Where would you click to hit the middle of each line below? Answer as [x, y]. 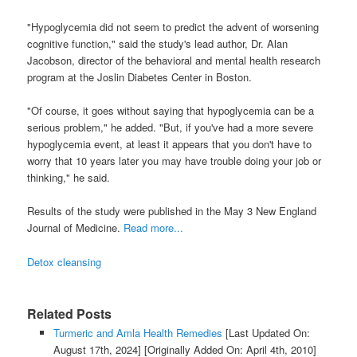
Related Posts [70, 313]
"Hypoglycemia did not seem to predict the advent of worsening [173, 27]
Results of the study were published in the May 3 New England [172, 211]
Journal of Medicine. [76, 228]
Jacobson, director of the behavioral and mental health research [174, 61]
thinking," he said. [69, 178]
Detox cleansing [65, 261]
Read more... [154, 228]
